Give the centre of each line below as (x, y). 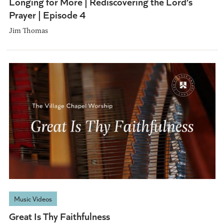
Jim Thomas (28, 30)
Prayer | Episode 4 (47, 14)
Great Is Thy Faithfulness (59, 216)
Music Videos (33, 199)
